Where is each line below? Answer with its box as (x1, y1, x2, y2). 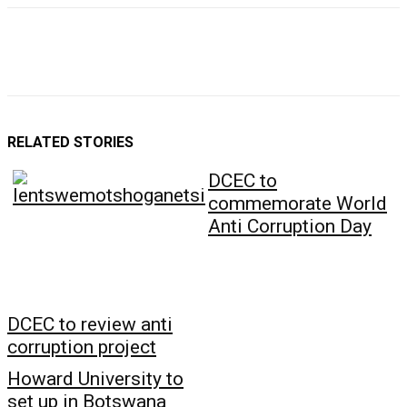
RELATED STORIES (7, 134, 134, 152)
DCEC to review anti (7, 313, 173, 336)
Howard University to (7, 368, 184, 391)
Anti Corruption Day (208, 215, 372, 238)
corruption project (7, 336, 156, 359)
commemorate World (208, 193, 387, 215)
